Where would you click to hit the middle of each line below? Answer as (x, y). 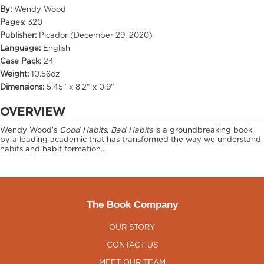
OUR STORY (132, 228)
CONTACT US (132, 246)
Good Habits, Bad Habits (106, 131)
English (57, 49)
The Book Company (132, 205)
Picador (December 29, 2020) (96, 36)
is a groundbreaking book (202, 131)
